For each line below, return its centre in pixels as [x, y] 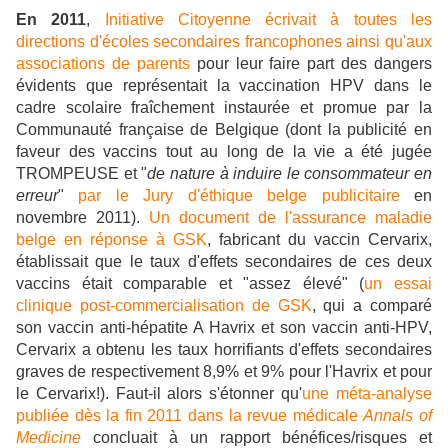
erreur [37, 196]
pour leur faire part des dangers [310, 64]
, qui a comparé [371, 306]
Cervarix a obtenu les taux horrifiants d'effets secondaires [224, 350]
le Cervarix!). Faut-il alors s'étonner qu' [159, 394]
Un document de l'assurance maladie [290, 218]
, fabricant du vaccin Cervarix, [319, 240]
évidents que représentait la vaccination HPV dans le [224, 86]
